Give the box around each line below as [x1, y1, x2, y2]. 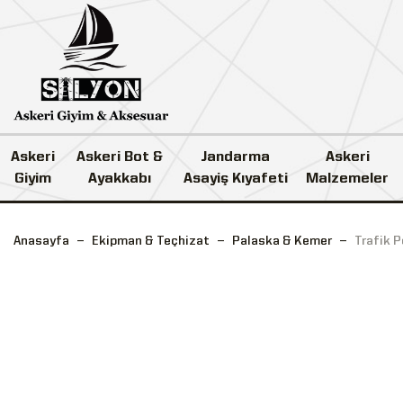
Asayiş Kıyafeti [183, 171, 288, 186]
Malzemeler [306, 171, 390, 186]
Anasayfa [13, 234, 69, 247]
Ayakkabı [87, 171, 151, 186]
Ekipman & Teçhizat [92, 234, 210, 247]
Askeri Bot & [76, 149, 163, 165]
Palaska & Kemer [232, 234, 332, 247]
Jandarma [201, 149, 271, 165]
